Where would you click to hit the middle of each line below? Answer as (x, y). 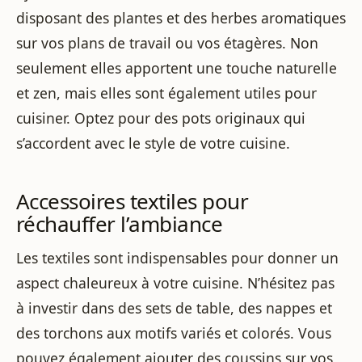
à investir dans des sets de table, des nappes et (174, 307)
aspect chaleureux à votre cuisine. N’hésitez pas (175, 282)
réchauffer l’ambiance (120, 223)
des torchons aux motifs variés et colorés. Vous (174, 333)
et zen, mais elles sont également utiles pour (166, 93)
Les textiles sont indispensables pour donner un (177, 257)
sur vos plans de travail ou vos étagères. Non (167, 43)
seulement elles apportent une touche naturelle (177, 68)
